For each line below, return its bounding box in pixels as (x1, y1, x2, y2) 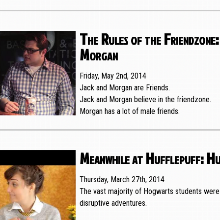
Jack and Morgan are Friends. (79, 83, 172, 93)
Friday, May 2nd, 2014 (79, 71, 146, 81)
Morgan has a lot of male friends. (79, 107, 180, 116)
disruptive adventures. (79, 198, 147, 208)
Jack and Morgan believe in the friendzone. (79, 95, 213, 105)
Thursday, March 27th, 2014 (79, 175, 165, 185)
